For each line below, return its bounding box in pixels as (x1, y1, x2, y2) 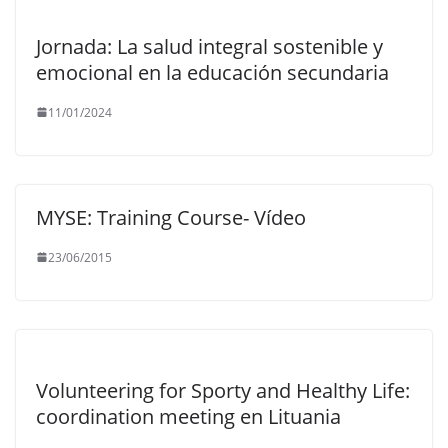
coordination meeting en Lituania (36, 402, 341, 430)
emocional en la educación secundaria (36, 58, 389, 86)
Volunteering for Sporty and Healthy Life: (36, 376, 410, 404)
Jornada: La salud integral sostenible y (36, 32, 383, 60)
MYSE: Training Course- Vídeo (36, 203, 306, 231)
